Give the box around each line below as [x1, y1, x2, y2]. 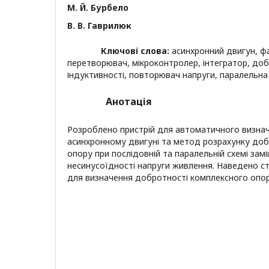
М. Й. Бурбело [67, 1, 128, 13]
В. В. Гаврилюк [67, 19, 131, 31]
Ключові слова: [101, 44, 172, 56]
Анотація [106, 94, 152, 108]
